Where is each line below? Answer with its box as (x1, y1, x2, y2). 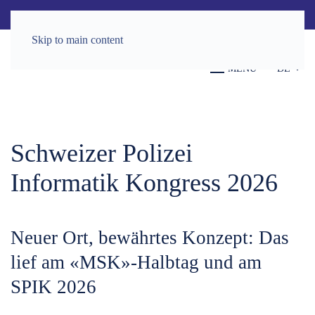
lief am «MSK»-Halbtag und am (11, 252, 262, 274)
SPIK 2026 (11, 276, 96, 298)
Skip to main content (32, 34, 123, 46)
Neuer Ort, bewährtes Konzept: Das (11, 227, 289, 249)
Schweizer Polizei (11, 139, 193, 168)
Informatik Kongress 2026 (11, 169, 278, 198)
